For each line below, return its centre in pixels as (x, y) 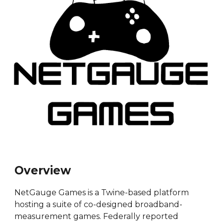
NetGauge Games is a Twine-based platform (102, 192)
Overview (43, 170)
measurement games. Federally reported (97, 216)
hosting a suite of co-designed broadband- (99, 204)
